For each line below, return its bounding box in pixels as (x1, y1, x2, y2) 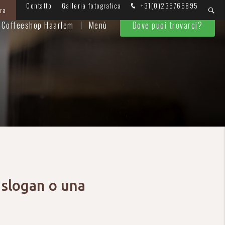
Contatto (26, 1, 52, 11)
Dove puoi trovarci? (132, 19, 202, 31)
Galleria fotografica (62, 1, 121, 11)
